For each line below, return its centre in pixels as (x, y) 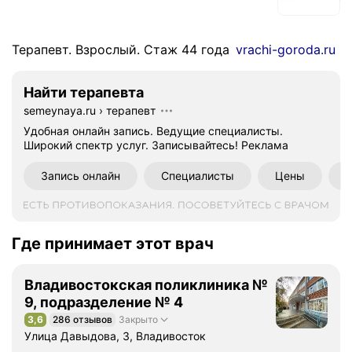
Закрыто (138, 319)
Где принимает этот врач (113, 244)
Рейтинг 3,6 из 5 (66, 324)
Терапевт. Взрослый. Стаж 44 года (121, 49)
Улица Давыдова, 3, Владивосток (115, 336)
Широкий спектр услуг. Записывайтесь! (131, 145)
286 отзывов (82, 319)
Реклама (265, 145)
